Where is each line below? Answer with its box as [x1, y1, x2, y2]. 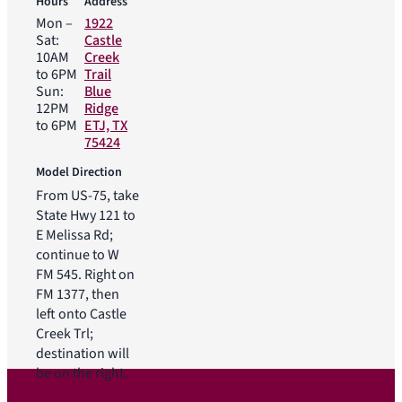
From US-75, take [36, 185, 139, 205]
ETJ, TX [83, 115, 127, 135]
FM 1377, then [36, 284, 119, 304]
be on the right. [36, 363, 127, 383]
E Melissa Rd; [36, 224, 113, 245]
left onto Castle [36, 303, 127, 324]
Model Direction [36, 162, 122, 181]
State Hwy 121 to [36, 205, 135, 225]
